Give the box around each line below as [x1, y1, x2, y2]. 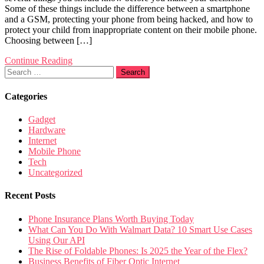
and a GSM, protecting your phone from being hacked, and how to [5, 14, 253, 25]
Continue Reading [5, 55, 72, 66]
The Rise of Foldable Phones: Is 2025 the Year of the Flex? [28, 245, 247, 256]
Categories [5, 91, 47, 101]
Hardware [28, 124, 65, 135]
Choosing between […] [5, 35, 92, 46]
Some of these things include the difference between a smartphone [5, 4, 250, 14]
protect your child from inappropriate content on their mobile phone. [5, 25, 257, 35]
